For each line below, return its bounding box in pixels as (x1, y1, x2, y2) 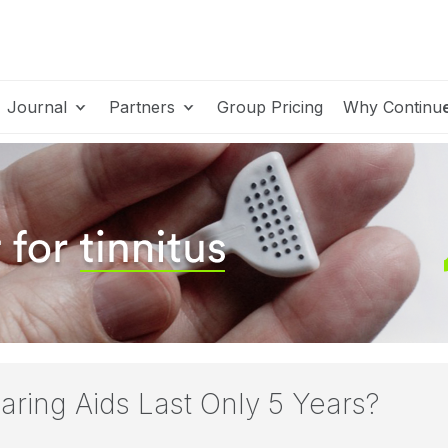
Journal (7, 97, 72, 117)
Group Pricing (217, 97, 323, 117)
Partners (109, 97, 180, 117)
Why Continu (343, 97, 442, 117)
